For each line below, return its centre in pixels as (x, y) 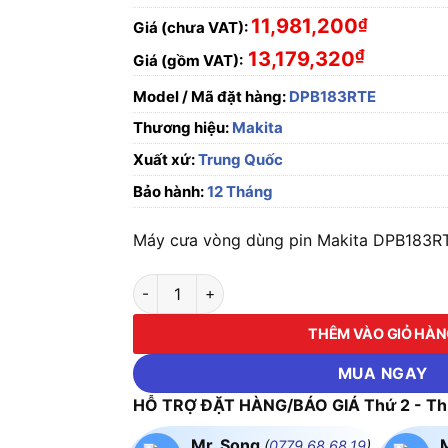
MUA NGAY (382, 373)
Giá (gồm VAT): (188, 60)
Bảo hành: (169, 191)
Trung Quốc (239, 159)
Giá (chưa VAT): (191, 27)
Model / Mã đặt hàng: (210, 96)
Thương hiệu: (183, 127)
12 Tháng (239, 191)
